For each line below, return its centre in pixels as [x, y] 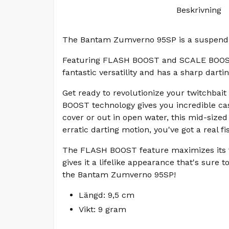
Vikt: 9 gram [102, 209]
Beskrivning [199, 10]
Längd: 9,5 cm [107, 195]
